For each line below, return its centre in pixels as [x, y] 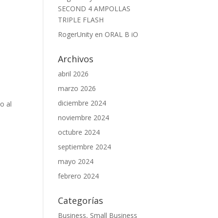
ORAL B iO [122, 34]
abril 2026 [73, 74]
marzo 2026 [77, 88]
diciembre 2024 [82, 103]
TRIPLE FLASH [81, 20]
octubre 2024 [79, 132]
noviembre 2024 [84, 118]
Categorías [81, 200]
